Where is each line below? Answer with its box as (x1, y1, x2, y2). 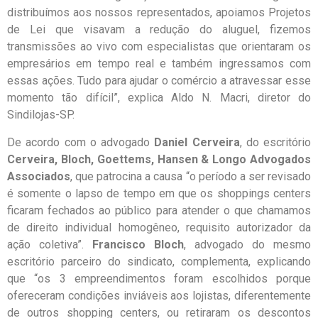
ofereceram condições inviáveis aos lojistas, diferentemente (7, 288, 311, 302)
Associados (7, 169, 70, 183)
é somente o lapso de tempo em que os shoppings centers (7, 186, 311, 200)
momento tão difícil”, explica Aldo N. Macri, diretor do (7, 91, 311, 105)
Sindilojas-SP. (7, 108, 75, 122)
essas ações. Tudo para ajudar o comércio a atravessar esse (7, 74, 311, 88)
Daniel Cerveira (154, 135, 240, 149)
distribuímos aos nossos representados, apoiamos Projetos (7, 6, 311, 20)
